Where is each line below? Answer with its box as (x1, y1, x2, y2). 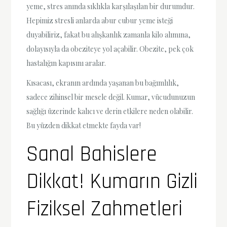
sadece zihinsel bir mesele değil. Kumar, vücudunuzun (26, 92, 196, 102)
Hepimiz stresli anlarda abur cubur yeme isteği (26, 15, 173, 25)
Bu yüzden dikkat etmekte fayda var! (26, 121, 141, 131)
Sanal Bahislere (26, 141, 158, 169)
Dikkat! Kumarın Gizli (26, 168, 198, 196)
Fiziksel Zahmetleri (26, 196, 183, 223)
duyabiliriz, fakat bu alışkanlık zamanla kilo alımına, (26, 29, 191, 40)
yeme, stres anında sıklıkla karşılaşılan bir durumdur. (26, 1, 195, 11)
